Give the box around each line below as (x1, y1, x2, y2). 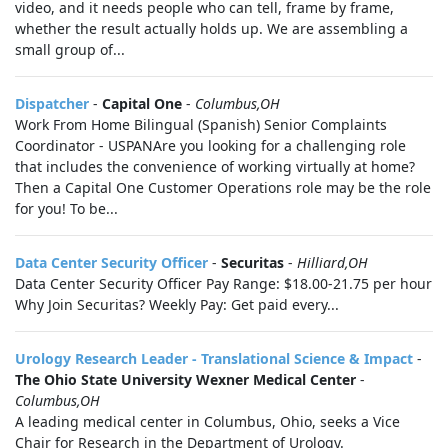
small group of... (15, 40, 125, 59)
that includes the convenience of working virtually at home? (15, 157, 415, 176)
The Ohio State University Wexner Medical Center (15, 370, 356, 389)
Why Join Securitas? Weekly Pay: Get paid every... (15, 295, 339, 314)
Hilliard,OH (297, 253, 368, 272)
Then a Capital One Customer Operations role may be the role (15, 178, 431, 197)
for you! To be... (15, 199, 118, 218)
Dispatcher (15, 94, 89, 113)
